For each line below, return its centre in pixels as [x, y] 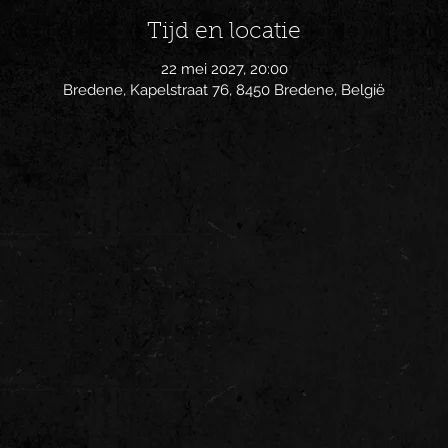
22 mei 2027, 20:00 [224, 68]
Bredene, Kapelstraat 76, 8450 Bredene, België [224, 89]
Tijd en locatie [224, 32]
